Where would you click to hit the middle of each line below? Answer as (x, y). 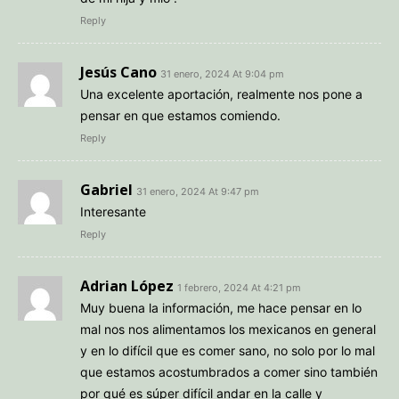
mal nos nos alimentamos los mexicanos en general (228, 329)
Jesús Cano (118, 72)
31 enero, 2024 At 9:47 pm (198, 191)
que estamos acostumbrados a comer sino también (229, 371)
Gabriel (106, 189)
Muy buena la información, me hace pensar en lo (221, 307)
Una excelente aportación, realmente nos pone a (221, 94)
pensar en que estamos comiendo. (180, 115)
